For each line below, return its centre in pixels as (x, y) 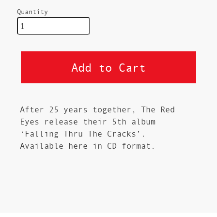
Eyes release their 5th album (88, 122)
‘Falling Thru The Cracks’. (83, 134)
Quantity (32, 12)
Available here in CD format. (88, 146)
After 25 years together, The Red (98, 109)
